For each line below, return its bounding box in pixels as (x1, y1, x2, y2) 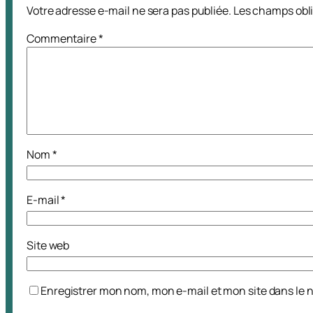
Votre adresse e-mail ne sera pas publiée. (27, 3, 231, 18)
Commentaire (27, 31, 99, 46)
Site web (27, 238, 70, 253)
